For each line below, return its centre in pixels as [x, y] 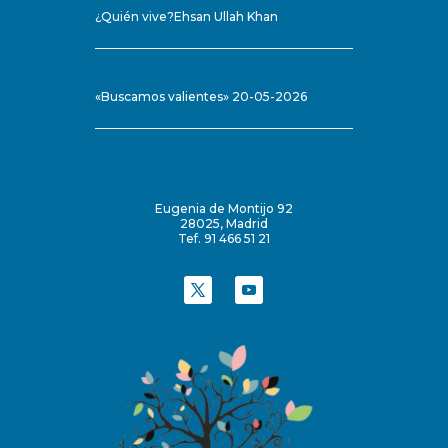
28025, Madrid [223, 224]
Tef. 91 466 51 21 [223, 239]
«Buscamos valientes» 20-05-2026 [200, 97]
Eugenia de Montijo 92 [223, 209]
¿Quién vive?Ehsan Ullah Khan [186, 17]
